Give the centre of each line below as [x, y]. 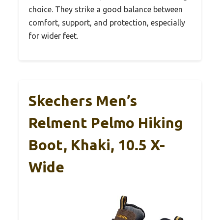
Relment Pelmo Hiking [106, 123]
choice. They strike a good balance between [106, 10]
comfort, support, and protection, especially [107, 23]
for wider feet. [53, 36]
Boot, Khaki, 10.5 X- [97, 145]
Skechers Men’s [83, 101]
